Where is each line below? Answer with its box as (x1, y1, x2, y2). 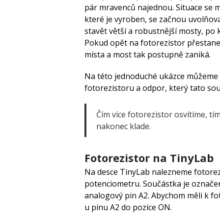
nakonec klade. (96, 121, 151, 132)
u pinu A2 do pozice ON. (84, 202, 172, 213)
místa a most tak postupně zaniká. (84, 49, 211, 60)
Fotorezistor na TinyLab (84, 150, 214, 165)
